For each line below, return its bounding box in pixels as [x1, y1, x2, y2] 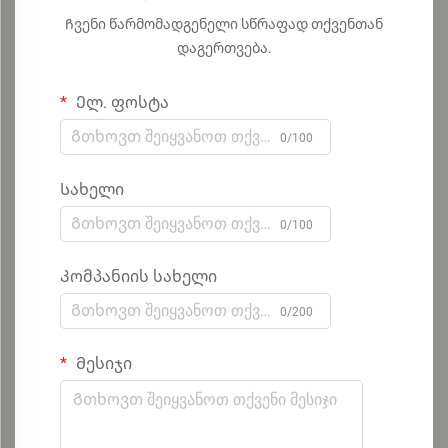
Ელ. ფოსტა [72, 92, 169, 112]
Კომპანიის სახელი [60, 266, 217, 286]
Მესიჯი [72, 353, 132, 373]
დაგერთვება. [176, 39, 272, 56]
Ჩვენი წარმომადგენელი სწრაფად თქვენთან [65, 15, 383, 32]
